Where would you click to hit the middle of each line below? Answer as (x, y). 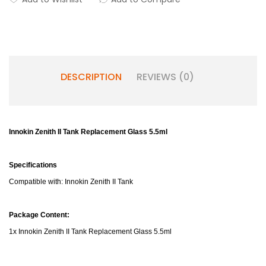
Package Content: (39, 215)
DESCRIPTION (91, 77)
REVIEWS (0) (165, 77)
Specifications (33, 165)
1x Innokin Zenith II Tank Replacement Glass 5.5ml (90, 232)
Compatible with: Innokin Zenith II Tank (71, 182)
